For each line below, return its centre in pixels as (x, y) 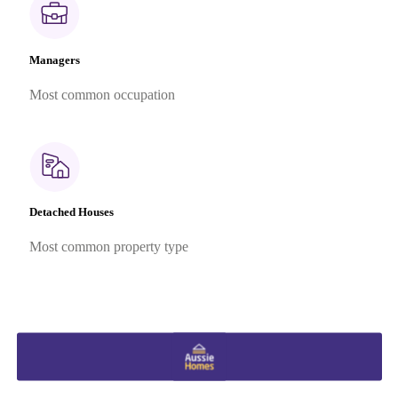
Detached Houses (71, 211)
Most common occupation (102, 94)
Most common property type (108, 247)
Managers (54, 60)
